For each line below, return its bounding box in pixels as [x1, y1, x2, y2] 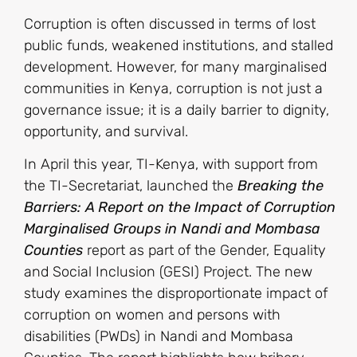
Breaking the [237, 176, 324, 194]
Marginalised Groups [24, 219, 161, 237]
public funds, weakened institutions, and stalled [24, 36, 333, 54]
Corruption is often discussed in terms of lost [24, 14, 316, 33]
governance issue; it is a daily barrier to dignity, [24, 100, 329, 119]
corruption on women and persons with [24, 305, 280, 324]
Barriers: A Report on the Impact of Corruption [24, 198, 335, 216]
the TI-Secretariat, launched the [24, 176, 237, 194]
